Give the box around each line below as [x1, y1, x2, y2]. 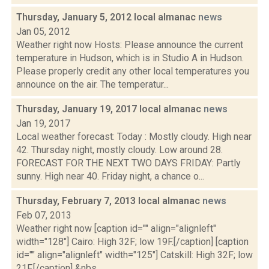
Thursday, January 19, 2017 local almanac [16, 103, 204, 115]
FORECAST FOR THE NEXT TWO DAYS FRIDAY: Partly [16, 157, 241, 169]
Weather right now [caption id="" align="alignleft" [16, 223, 216, 234]
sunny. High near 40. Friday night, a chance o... [16, 171, 204, 182]
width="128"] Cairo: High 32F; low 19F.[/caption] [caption [16, 236, 249, 247]
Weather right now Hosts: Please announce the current [16, 39, 243, 50]
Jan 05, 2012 [16, 26, 70, 37]
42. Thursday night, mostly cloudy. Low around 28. [16, 144, 223, 156]
